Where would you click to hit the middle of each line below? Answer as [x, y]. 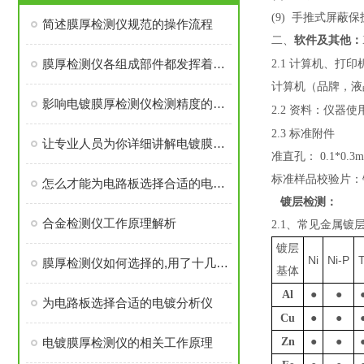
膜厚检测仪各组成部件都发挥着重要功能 [219, 64]
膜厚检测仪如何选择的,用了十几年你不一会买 [222, 263]
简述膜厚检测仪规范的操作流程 [128, 24]
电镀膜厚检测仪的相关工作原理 [128, 342]
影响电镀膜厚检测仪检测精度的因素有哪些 [219, 104]
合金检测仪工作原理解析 [109, 223]
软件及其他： [328, 40]
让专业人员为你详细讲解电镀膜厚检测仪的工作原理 [219, 143]
